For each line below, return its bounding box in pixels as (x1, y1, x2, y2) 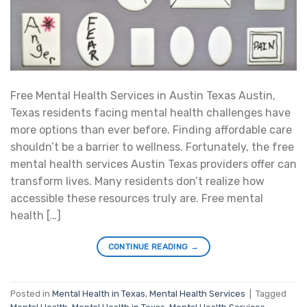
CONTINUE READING (108, 242, 191, 252)
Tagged (256, 288, 286, 299)
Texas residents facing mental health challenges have (10, 106, 291, 120)
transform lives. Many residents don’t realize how (10, 175, 265, 188)
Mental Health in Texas (52, 288, 145, 299)
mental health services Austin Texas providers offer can (10, 158, 297, 171)
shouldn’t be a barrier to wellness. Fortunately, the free (10, 140, 294, 154)
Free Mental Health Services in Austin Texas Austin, (10, 89, 275, 103)
